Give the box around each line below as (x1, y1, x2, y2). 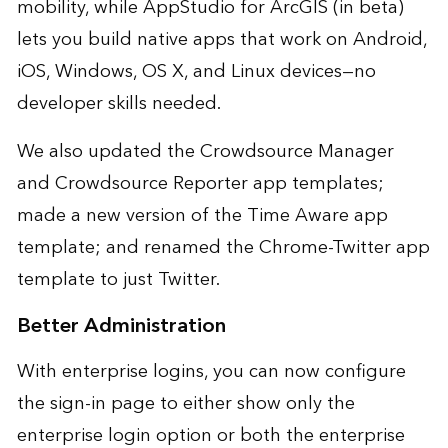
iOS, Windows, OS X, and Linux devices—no (16, 56, 376, 88)
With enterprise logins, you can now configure (16, 356, 406, 388)
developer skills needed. (16, 88, 221, 120)
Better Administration (16, 308, 226, 345)
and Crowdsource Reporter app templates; (16, 168, 384, 200)
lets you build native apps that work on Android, (16, 24, 427, 56)
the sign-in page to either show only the (16, 388, 355, 420)
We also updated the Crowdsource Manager (16, 136, 394, 168)
